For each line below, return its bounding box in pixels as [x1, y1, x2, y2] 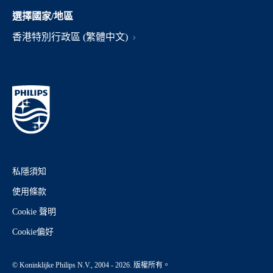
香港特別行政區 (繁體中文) [12, 32, 130, 42]
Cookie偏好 [12, 227, 54, 236]
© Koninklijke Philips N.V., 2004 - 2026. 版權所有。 [12, 261, 170, 269]
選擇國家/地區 [12, 11, 73, 21]
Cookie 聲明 [12, 207, 56, 216]
